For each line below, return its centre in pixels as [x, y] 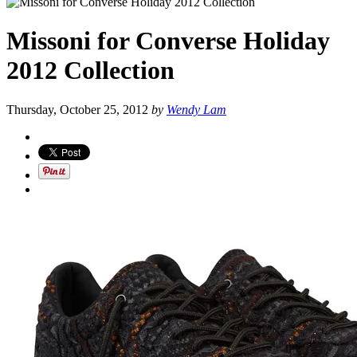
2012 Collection [90, 71]
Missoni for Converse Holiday [168, 41]
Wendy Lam [196, 109]
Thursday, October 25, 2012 [79, 109]
